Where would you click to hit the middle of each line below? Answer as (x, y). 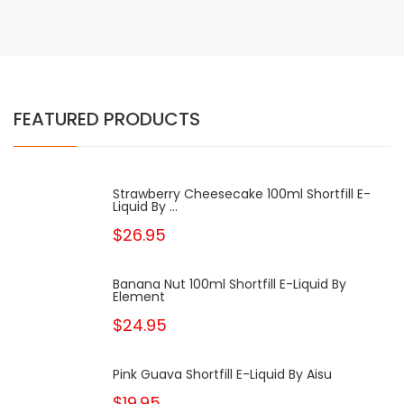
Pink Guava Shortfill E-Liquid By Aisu (222, 374)
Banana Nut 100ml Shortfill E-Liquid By (230, 284)
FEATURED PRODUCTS (107, 119)
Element (139, 297)
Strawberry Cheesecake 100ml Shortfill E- (242, 194)
